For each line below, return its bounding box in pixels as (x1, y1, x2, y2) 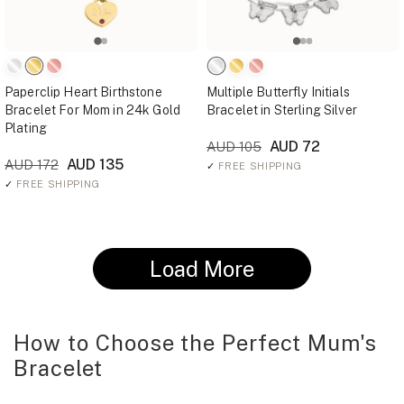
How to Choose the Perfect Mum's (14, 330, 377, 355)
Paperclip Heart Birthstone (5, 85, 162, 99)
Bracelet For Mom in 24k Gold (5, 103, 180, 117)
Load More (150, 256, 254, 281)
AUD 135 (63, 156, 124, 173)
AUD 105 (207, 139, 262, 154)
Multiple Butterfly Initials (207, 85, 350, 99)
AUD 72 (266, 138, 320, 155)
